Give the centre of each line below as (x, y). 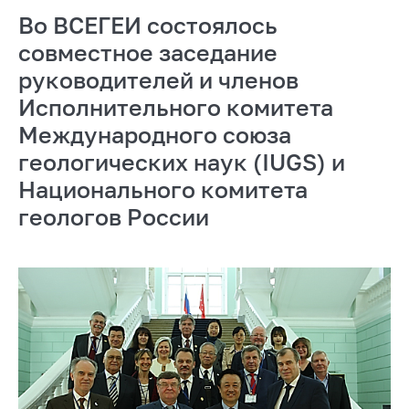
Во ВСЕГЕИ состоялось (148, 25)
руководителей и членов (158, 79)
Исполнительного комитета (176, 107)
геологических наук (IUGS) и (182, 162)
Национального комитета (163, 189)
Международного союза (155, 134)
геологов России (114, 216)
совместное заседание (148, 52)
